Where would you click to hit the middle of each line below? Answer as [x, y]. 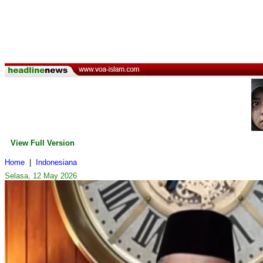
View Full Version [43, 143]
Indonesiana [56, 162]
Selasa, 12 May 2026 [41, 176]
